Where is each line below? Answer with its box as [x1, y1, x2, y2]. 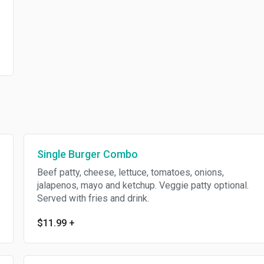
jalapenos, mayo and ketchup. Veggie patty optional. [37, 180, 249, 191]
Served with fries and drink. [37, 193, 149, 204]
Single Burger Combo [37, 148, 138, 160]
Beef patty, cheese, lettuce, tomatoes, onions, [37, 167, 224, 178]
